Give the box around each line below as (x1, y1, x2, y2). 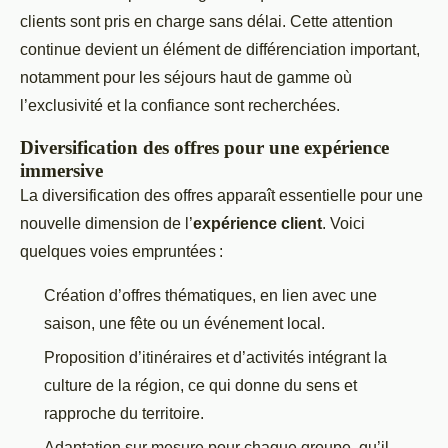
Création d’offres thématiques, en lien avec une (44, 286, 377, 304)
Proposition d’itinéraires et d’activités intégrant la (44, 348, 387, 366)
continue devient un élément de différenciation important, (20, 40, 420, 58)
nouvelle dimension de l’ (20, 214, 193, 232)
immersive (20, 159, 103, 181)
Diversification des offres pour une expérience (20, 136, 389, 158)
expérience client (193, 214, 322, 232)
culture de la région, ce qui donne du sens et (44, 376, 357, 394)
